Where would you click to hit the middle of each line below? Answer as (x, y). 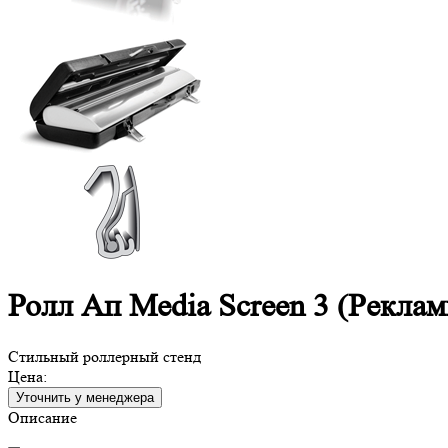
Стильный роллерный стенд (104, 356)
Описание (42, 417)
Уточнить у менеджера (85, 397)
